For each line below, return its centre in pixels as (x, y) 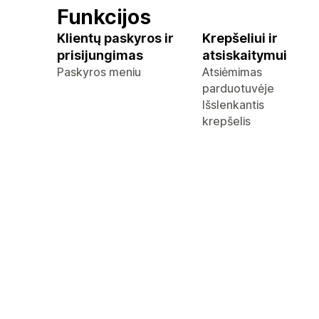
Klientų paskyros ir (115, 38)
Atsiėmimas (232, 72)
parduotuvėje (238, 88)
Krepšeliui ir (240, 38)
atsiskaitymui (245, 55)
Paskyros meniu (99, 72)
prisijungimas (100, 55)
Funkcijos (104, 17)
